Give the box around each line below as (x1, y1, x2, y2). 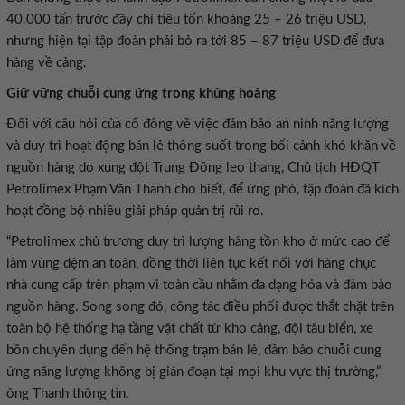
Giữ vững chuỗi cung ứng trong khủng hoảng (6, 87, 276, 100)
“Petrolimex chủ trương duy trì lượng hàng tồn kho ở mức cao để (6, 235, 390, 249)
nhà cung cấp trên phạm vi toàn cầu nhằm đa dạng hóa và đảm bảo (6, 278, 392, 292)
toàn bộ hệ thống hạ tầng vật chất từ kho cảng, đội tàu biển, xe (6, 322, 373, 335)
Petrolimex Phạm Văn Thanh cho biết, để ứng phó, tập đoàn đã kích (6, 183, 399, 196)
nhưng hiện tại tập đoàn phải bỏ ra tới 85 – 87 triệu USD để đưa (6, 34, 384, 48)
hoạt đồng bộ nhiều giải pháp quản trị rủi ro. (6, 204, 264, 218)
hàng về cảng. (6, 56, 87, 70)
